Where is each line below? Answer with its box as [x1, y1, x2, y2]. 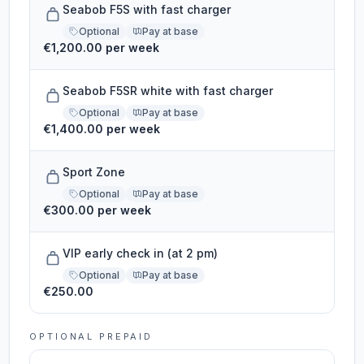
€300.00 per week [43, 203, 152, 217]
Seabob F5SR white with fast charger [63, 84, 274, 97]
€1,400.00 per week [43, 122, 161, 136]
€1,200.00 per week [43, 41, 160, 54]
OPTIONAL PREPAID [29, 331, 153, 342]
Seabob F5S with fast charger [63, 2, 232, 16]
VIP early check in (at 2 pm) [63, 246, 219, 260]
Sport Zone [63, 165, 126, 179]
